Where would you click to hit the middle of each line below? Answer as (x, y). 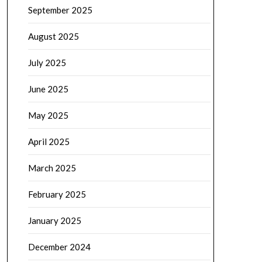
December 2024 (59, 247)
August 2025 (53, 36)
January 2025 (54, 220)
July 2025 (47, 63)
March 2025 (52, 168)
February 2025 (57, 194)
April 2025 (49, 142)
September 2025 (60, 10)
